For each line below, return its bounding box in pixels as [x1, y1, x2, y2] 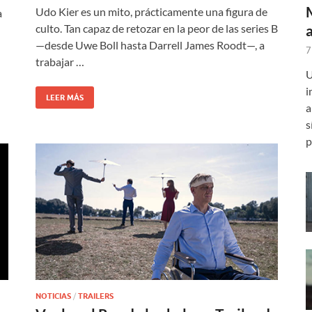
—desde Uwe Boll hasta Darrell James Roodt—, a [36, 38, 265, 52]
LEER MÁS [46, 92, 84, 102]
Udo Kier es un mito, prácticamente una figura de [36, 4, 267, 18]
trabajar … [36, 54, 84, 68]
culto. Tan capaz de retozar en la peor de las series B [36, 21, 278, 35]
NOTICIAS [36, 290, 71, 301]
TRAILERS [78, 290, 114, 301]
